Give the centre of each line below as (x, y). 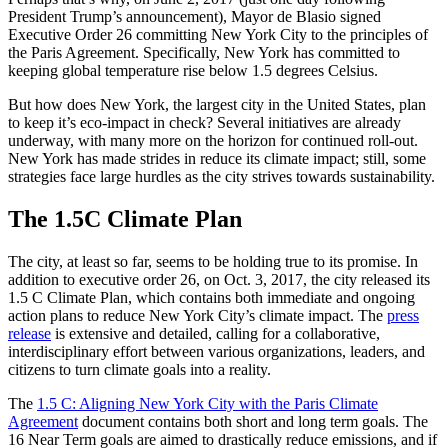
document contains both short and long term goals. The (253, 421)
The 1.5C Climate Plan (125, 218)
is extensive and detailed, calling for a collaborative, (215, 333)
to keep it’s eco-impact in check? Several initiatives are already (204, 122)
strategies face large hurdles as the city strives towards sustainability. (221, 176)
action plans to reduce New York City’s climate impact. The (197, 315)
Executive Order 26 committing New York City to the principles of (218, 34)
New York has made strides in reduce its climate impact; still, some (217, 158)
